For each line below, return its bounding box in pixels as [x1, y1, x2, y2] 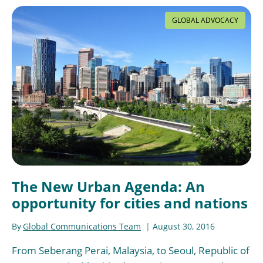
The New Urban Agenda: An [12, 176, 205, 196]
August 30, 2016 [153, 221, 215, 232]
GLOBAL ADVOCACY [172, 15, 238, 25]
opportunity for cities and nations [12, 193, 248, 213]
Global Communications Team [23, 221, 141, 232]
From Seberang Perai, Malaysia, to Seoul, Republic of [12, 244, 249, 258]
